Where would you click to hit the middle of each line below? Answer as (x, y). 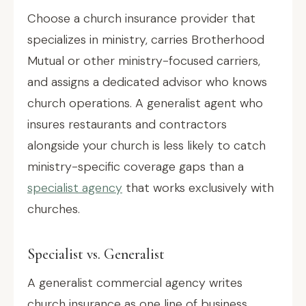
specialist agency (75, 188)
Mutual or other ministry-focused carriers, (144, 61)
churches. (54, 209)
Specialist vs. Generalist (96, 254)
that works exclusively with (198, 188)
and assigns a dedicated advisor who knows (147, 82)
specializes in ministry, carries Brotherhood (146, 40)
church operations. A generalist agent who (145, 103)
